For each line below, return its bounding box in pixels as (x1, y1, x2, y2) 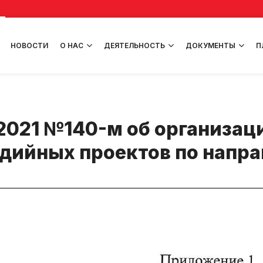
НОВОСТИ (11, 41, 48, 50)
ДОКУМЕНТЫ (186, 41, 235, 50)
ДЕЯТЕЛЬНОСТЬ (104, 41, 165, 50)
